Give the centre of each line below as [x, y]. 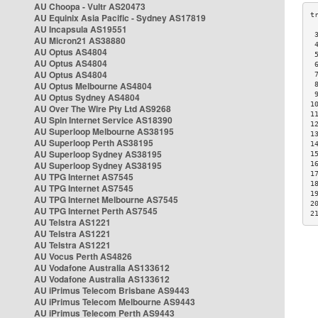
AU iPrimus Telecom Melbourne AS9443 [115, 302]
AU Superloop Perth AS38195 [94, 143]
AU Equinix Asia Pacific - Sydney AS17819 [120, 18]
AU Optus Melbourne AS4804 [93, 86]
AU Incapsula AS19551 [81, 29]
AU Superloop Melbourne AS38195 [104, 131]
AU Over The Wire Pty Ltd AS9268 [103, 109]
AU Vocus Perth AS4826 [83, 256]
